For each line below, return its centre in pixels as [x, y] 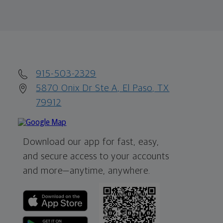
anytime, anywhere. [110, 171]
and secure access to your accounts [96, 156]
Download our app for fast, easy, [91, 142]
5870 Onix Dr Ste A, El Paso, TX [103, 88]
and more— [47, 171]
